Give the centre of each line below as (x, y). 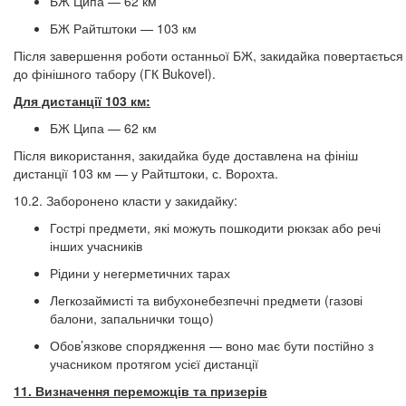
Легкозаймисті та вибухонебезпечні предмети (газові (206, 300)
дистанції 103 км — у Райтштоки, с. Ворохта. (146, 173)
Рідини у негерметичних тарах (140, 273)
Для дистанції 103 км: (82, 101)
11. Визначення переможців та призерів (140, 391)
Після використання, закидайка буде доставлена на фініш (186, 155)
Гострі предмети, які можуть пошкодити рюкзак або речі (215, 227)
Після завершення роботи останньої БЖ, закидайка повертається (208, 55)
